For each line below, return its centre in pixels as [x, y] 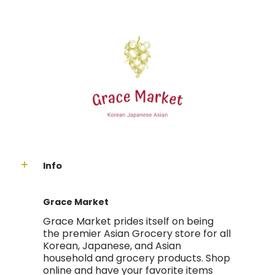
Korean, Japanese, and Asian [112, 246]
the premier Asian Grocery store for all [137, 234]
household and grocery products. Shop [137, 258]
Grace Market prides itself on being [128, 222]
